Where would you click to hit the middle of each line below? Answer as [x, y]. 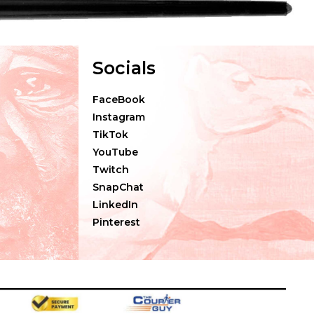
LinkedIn [115, 204]
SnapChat [118, 187]
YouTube [115, 152]
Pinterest [116, 222]
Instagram [119, 117]
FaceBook [119, 99]
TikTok [110, 134]
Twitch [111, 169]
